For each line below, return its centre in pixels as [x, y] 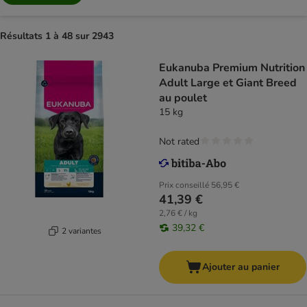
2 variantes [81, 231]
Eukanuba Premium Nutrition [232, 68]
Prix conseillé [184, 185]
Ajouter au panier [241, 267]
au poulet [183, 98]
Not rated [179, 142]
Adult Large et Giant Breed [228, 83]
